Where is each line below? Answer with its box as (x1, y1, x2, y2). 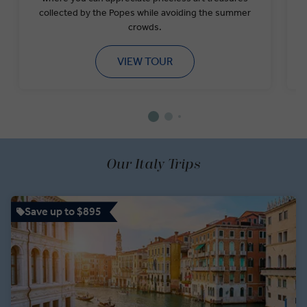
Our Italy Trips (106, 158, 201, 172)
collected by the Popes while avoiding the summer (39, 7, 251, 19)
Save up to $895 (25, 205, 101, 219)
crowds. (128, 21, 162, 34)
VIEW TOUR (117, 55, 173, 69)
